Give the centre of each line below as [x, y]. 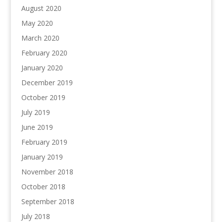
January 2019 [42, 157]
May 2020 [37, 23]
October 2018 [43, 187]
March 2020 [40, 38]
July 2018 [35, 216]
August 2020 [41, 8]
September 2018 [48, 201]
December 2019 [47, 83]
